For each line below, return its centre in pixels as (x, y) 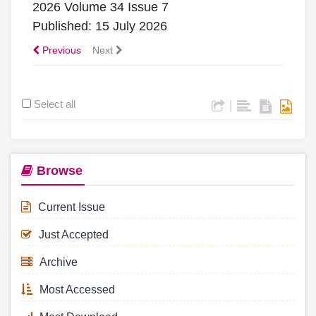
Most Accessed (77, 289)
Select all (55, 104)
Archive (59, 262)
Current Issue (72, 207)
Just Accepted (74, 234)
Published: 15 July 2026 (100, 26)
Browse (58, 170)
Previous (60, 50)
